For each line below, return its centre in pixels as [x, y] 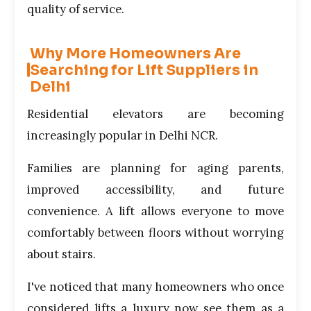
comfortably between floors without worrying [155, 232]
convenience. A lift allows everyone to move [155, 211]
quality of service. [76, 9]
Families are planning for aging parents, [155, 168]
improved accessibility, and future [155, 189]
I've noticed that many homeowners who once [155, 286]
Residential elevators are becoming [155, 114]
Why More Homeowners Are [135, 53]
